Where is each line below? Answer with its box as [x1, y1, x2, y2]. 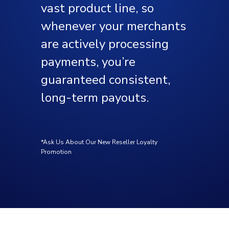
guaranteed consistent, [41, 72, 170, 88]
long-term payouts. [41, 89, 149, 106]
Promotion [41, 148, 72, 156]
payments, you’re [41, 54, 135, 70]
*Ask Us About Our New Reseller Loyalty [41, 138, 157, 146]
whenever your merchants [41, 18, 186, 34]
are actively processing [41, 36, 169, 52]
